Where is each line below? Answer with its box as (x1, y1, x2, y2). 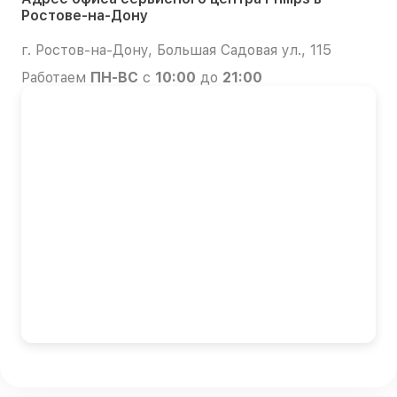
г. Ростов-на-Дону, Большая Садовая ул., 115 (21, 42, 331, 59)
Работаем (21, 69, 90, 87)
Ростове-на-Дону (21, 7, 148, 25)
